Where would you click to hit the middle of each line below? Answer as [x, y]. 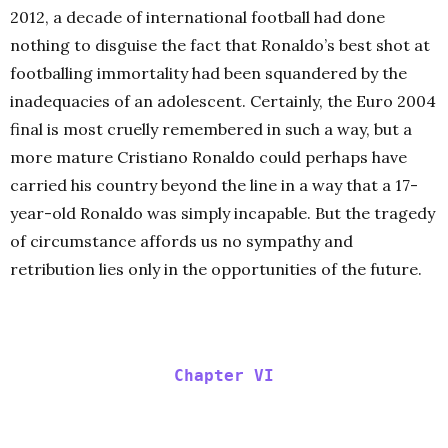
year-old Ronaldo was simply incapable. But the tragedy [222, 213]
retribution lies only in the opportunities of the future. [216, 269]
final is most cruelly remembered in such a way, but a [211, 129]
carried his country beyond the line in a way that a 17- [214, 185]
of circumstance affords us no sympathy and [181, 241]
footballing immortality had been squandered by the [208, 73]
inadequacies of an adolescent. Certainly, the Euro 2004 [223, 101]
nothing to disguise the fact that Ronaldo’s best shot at [220, 45]
